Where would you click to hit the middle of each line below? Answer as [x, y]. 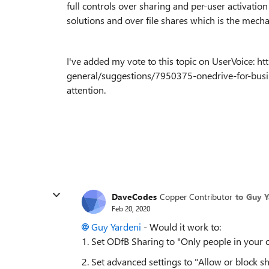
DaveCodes [134, 196]
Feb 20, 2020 [131, 208]
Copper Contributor [196, 196]
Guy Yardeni [116, 227]
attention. [86, 90]
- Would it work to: [181, 227]
